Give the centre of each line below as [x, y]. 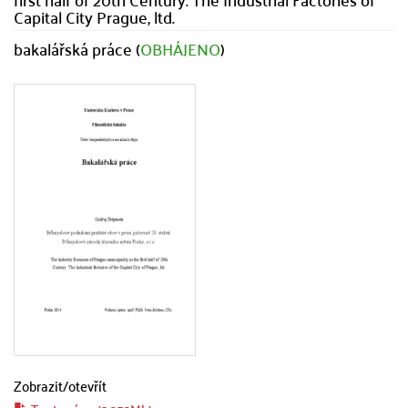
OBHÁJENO [180, 49]
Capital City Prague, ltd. [94, 17]
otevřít [87, 385]
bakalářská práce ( [77, 49]
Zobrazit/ [41, 385]
